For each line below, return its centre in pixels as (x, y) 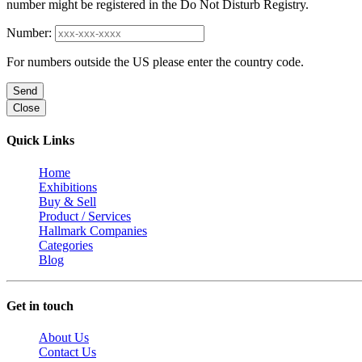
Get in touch (40, 305)
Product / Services (85, 216)
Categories (66, 245)
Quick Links (40, 141)
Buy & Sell (67, 201)
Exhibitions (68, 187)
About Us (64, 338)
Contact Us (67, 352)
